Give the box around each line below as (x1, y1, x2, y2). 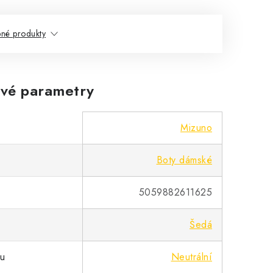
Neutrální (171, 250, 212, 264)
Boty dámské (156, 153, 212, 167)
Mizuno (180, 121, 212, 135)
